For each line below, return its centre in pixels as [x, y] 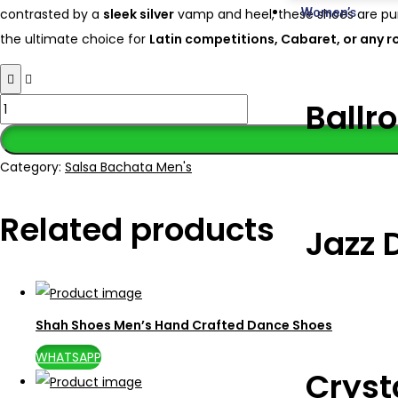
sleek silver [139, 15]
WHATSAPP [68, 358]
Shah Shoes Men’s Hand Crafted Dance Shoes [184, 325]
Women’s [328, 12]
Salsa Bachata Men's [128, 167]
